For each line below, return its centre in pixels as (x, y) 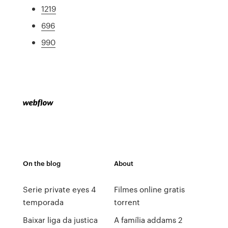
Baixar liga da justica (60, 220)
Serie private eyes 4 (59, 189)
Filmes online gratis (149, 189)
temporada (43, 202)
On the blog (41, 163)
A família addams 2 (148, 220)
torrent (127, 202)
